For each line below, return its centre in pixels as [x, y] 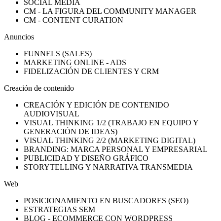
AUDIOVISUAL [52, 114]
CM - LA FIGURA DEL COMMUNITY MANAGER [110, 11]
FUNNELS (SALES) [58, 54]
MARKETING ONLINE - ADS [75, 63]
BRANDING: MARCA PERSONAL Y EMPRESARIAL [116, 149]
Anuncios [19, 37]
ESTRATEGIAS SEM [59, 210]
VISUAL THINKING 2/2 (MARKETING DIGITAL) [110, 141]
